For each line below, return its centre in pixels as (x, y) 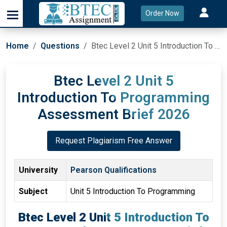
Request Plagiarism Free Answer (113, 141)
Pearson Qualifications (113, 170)
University (38, 170)
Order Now (162, 13)
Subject (33, 191)
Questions (60, 46)
